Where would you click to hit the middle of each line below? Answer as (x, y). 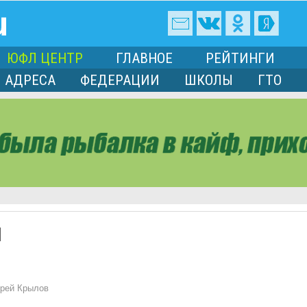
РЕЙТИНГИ (240, 59)
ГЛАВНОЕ (144, 59)
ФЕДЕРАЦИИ (120, 81)
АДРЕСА (30, 81)
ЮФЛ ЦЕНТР (45, 59)
